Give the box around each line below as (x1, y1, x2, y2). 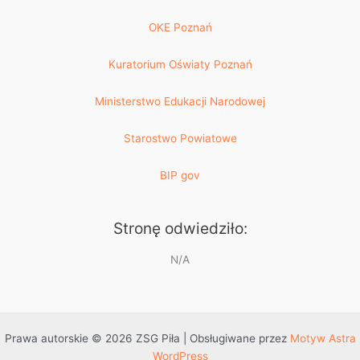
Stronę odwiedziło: (112, 218, 247, 238)
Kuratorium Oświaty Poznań (108, 58, 252, 72)
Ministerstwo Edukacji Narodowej (95, 95, 265, 108)
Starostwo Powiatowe (123, 132, 237, 145)
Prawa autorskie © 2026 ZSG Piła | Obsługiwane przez (4, 332, 290, 345)
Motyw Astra (289, 332, 356, 345)
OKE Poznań (148, 21, 212, 35)
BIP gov (160, 168, 200, 182)
